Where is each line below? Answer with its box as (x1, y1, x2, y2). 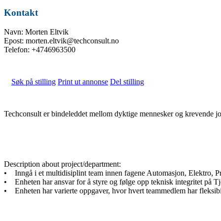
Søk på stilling (11, 77, 56, 86)
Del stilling (110, 77, 144, 86)
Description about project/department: (4, 159, 131, 168)
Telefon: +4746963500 (4, 45, 75, 54)
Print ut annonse (58, 77, 108, 86)
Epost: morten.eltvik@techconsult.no (4, 36, 119, 45)
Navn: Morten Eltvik (4, 27, 69, 36)
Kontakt (4, 7, 38, 18)
